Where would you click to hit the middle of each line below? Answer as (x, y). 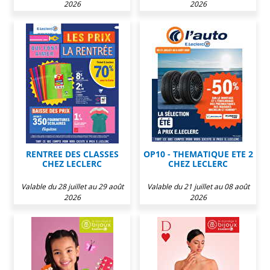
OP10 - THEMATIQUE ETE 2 (198, 154)
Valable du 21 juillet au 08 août (198, 186)
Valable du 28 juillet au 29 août (72, 186)
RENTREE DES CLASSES (72, 154)
